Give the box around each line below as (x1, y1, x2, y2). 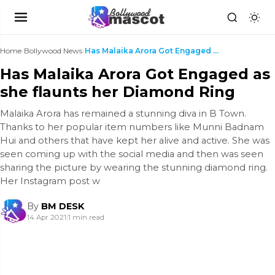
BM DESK (41, 201, 84, 212)
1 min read (68, 213, 104, 222)
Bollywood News (24, 46, 82, 55)
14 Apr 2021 (27, 213, 66, 222)
